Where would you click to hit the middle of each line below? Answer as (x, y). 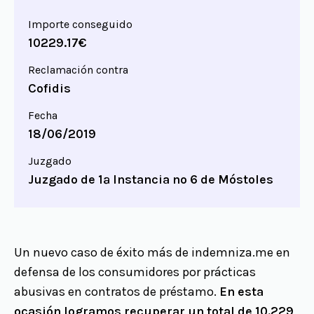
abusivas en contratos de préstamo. (117, 292)
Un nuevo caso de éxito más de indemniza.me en (152, 252)
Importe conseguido (80, 24)
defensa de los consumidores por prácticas (135, 272)
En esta (241, 292)
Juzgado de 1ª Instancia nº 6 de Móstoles (151, 179)
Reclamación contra (78, 70)
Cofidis (49, 88)
